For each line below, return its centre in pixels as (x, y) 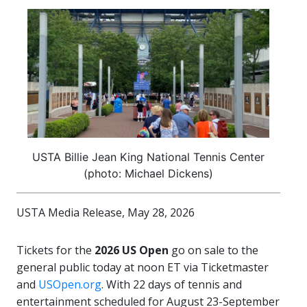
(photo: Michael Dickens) (148, 174)
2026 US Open (132, 250)
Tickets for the (56, 250)
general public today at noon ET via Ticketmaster (143, 268)
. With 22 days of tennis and (172, 285)
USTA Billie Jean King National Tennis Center (148, 157)
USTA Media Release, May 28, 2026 (106, 213)
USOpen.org (70, 285)
